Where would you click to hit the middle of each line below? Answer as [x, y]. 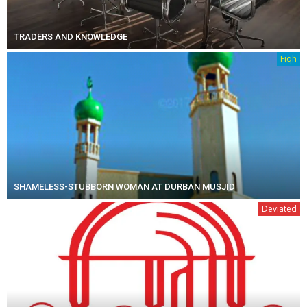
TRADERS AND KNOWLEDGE [71, 36]
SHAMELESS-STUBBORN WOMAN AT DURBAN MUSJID [124, 186]
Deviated [279, 208]
